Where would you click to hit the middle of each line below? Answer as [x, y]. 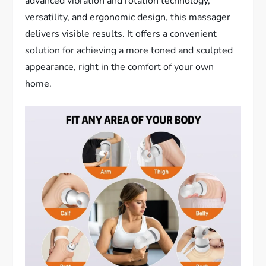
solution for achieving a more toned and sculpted [129, 51]
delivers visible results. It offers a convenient [121, 34]
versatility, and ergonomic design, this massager [128, 18]
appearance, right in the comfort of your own [120, 67]
